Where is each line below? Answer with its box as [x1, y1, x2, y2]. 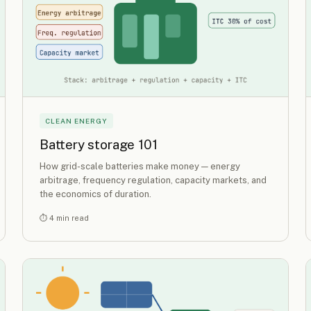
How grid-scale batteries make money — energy [40, 160, 240, 171]
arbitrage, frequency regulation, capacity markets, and [40, 174, 267, 185]
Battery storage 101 [40, 137, 158, 152]
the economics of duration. [40, 188, 151, 199]
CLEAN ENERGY [45, 117, 108, 125]
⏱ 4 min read [40, 213, 89, 222]
